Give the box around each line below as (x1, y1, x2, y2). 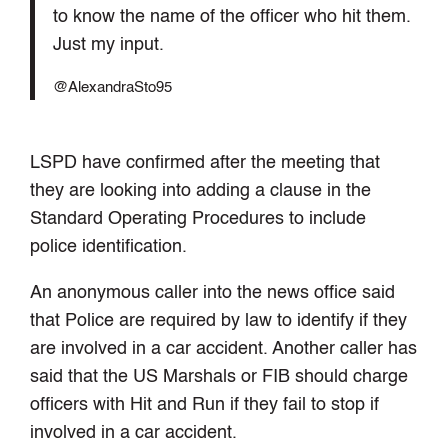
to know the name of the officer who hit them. (52, 7, 411, 26)
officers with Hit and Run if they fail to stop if (30, 396, 380, 415)
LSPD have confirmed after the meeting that (30, 154, 381, 173)
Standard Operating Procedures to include (30, 210, 367, 229)
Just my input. (52, 35, 164, 54)
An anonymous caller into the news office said (30, 284, 396, 303)
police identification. (30, 238, 188, 257)
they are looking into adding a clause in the (30, 182, 372, 201)
